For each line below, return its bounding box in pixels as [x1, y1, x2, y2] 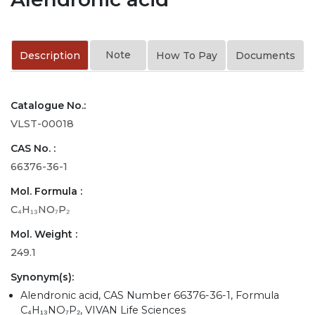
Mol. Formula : [11, 184, 82, 198]
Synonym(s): [11, 270, 74, 283]
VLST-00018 [11, 117, 74, 130]
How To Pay [156, 49, 217, 62]
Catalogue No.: [11, 98, 86, 112]
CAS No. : [11, 141, 56, 155]
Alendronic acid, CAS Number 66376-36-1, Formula [20, 288, 280, 302]
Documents [236, 49, 295, 62]
